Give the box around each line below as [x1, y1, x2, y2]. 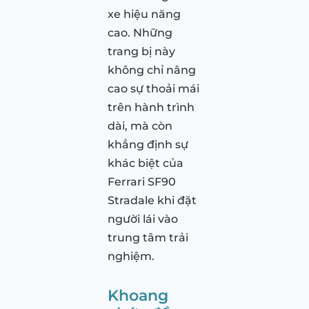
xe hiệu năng [108, 7, 181, 21]
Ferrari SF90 [108, 175, 176, 188]
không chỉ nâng [108, 63, 196, 77]
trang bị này [108, 44, 175, 58]
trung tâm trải [108, 230, 188, 244]
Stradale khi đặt [108, 193, 197, 207]
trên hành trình [108, 100, 195, 114]
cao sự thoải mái [108, 81, 199, 95]
